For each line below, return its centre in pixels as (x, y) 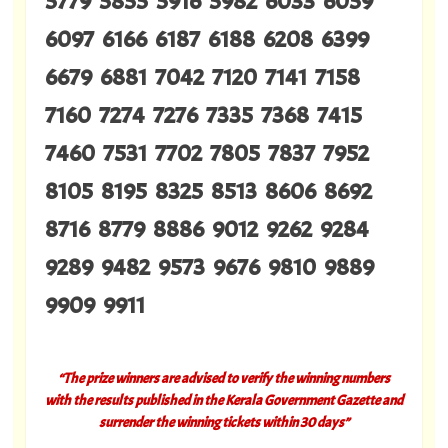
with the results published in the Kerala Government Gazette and (223, 400)
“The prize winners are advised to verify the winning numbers (223, 378)
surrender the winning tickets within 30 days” (223, 422)
